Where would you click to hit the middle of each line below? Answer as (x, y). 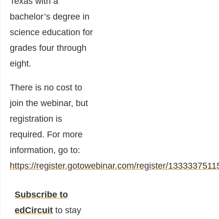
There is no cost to (46, 88)
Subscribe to (41, 195)
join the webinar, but (49, 103)
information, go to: (45, 150)
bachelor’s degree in (50, 17)
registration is (36, 119)
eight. (21, 64)
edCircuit (34, 210)
